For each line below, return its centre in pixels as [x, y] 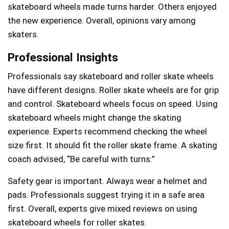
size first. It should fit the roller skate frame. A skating [112, 145]
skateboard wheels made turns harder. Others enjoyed [112, 6]
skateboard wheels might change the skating [95, 117]
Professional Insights [63, 57]
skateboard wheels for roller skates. [77, 222]
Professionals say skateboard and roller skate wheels [111, 76]
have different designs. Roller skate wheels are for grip [113, 90]
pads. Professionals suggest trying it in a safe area [106, 194]
